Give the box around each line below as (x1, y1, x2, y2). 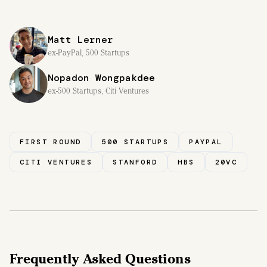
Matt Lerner (48, 33, 113, 46)
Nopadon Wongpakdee (48, 71, 155, 84)
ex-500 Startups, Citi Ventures (48, 86, 149, 95)
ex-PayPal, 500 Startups (48, 48, 129, 57)
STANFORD (113, 157, 158, 167)
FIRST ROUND (20, 136, 82, 147)
